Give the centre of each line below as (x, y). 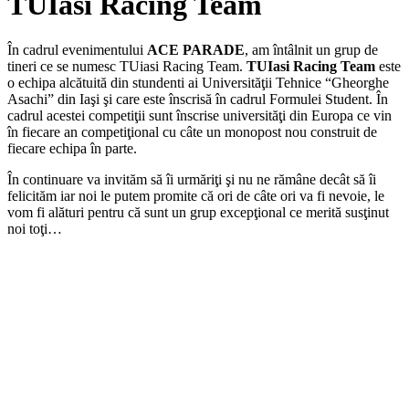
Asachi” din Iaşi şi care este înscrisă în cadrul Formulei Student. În (198, 99)
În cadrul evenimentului (77, 49)
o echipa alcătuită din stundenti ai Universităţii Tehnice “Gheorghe (198, 82)
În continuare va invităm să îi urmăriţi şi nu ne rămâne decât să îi (192, 179)
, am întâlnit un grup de (311, 49)
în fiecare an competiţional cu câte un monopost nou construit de (192, 131)
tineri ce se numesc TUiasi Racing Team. (127, 66)
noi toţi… (35, 228)
